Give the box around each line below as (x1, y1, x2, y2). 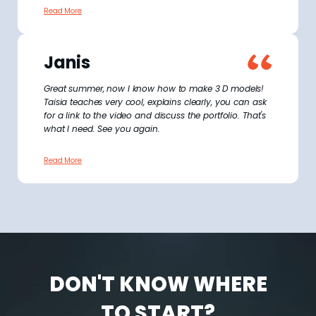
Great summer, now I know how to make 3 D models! (44, 82, 265, 95)
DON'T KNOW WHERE (49, 269, 267, 298)
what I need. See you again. (44, 122, 163, 135)
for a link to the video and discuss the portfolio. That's (44, 109, 267, 121)
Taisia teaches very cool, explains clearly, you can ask (44, 95, 267, 108)
